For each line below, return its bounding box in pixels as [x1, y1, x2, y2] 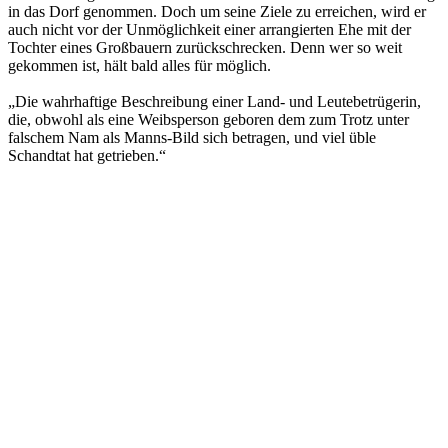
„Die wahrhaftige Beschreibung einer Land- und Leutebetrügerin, [8, 92, 421, 110]
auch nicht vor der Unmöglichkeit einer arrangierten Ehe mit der [8, 20, 411, 38]
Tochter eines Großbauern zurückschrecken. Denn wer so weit [8, 38, 402, 56]
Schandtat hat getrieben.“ [8, 146, 166, 164]
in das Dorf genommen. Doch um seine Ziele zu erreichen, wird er [8, 2, 426, 20]
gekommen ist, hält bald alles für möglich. [8, 56, 271, 74]
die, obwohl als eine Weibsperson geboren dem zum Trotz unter [8, 110, 409, 128]
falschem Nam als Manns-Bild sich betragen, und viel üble [8, 128, 376, 146]
